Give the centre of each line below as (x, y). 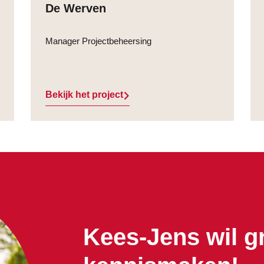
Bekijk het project (84, 95)
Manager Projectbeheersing (98, 41)
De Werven (77, 8)
